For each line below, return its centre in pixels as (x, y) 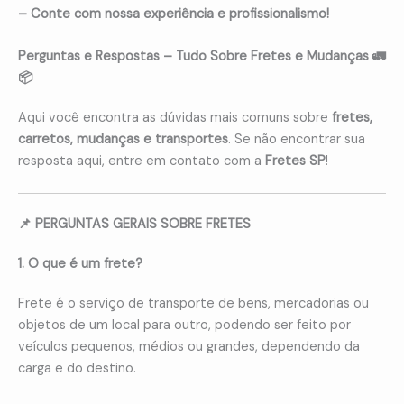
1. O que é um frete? (80, 264)
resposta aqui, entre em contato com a (142, 161)
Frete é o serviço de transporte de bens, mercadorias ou (193, 304)
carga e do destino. (77, 369)
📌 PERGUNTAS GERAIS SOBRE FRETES (134, 225)
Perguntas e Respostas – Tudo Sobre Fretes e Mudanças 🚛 (202, 56)
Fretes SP (295, 161)
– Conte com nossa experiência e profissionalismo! (174, 14)
